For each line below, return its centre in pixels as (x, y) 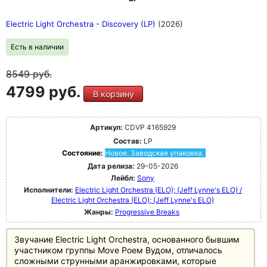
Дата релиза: (111, 166)
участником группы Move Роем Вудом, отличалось (118, 250)
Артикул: (106, 127)
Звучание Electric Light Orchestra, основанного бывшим (127, 239)
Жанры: (99, 212)
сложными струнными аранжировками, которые (115, 261)
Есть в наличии (37, 47)
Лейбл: (123, 178)
